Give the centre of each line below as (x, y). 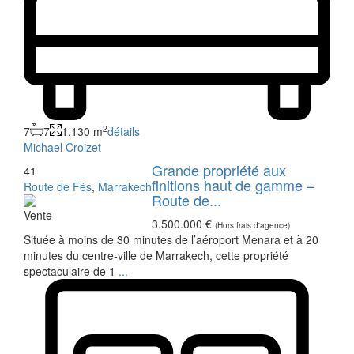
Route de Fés (58, 186)
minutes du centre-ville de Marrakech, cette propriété (156, 255)
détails (124, 131)
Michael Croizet (62, 147)
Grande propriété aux (219, 169)
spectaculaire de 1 (71, 271)
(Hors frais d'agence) (252, 225)
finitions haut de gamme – (233, 185)
